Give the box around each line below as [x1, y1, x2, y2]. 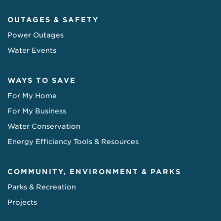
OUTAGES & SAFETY [7, 15, 99, 24]
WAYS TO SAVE [7, 76, 76, 84]
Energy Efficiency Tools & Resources [7, 137, 139, 146]
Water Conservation [7, 122, 80, 130]
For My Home [7, 91, 57, 100]
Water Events [7, 46, 56, 54]
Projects [7, 198, 37, 206]
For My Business [7, 107, 66, 115]
